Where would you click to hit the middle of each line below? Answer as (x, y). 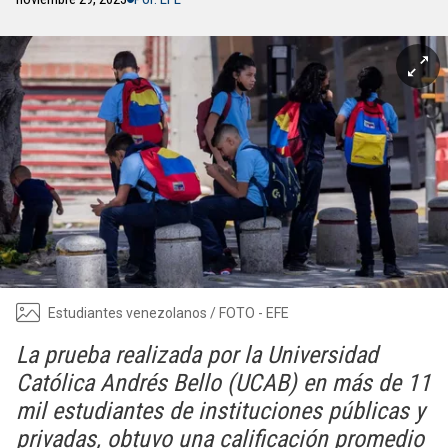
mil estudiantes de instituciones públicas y (220, 411)
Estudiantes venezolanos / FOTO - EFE (168, 312)
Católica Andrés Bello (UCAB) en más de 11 (223, 383)
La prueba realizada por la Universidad (197, 355)
